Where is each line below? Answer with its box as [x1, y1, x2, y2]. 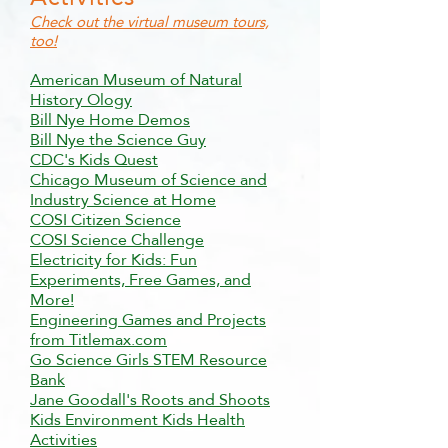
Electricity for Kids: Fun [30, 244, 197, 275]
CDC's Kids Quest [30, 144, 158, 175]
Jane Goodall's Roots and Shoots [30, 384, 270, 415]
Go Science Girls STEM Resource [30, 344, 267, 375]
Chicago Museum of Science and [30, 164, 267, 195]
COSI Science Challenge [30, 224, 204, 255]
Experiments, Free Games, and [30, 264, 251, 295]
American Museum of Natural [30, 64, 242, 95]
